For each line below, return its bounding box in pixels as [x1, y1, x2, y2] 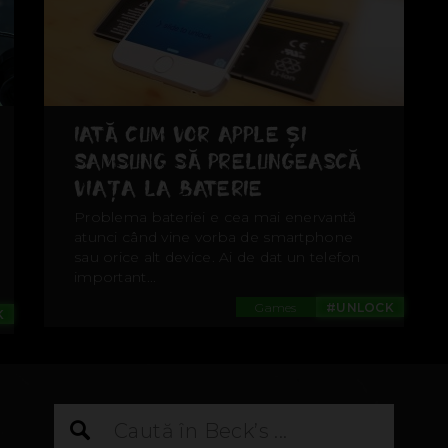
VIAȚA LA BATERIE [74, 174, 263, 204]
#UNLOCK [326, 300, 394, 316]
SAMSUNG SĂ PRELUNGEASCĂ [74, 147, 362, 177]
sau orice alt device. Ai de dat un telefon [74, 248, 361, 267]
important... [74, 268, 157, 287]
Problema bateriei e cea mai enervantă [74, 208, 357, 227]
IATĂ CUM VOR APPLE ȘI [74, 120, 307, 150]
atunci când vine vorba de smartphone [74, 228, 354, 247]
